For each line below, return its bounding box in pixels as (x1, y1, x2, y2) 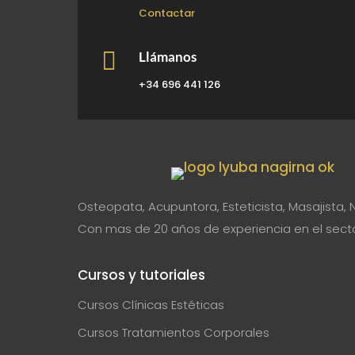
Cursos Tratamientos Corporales (78, 324, 269, 342)
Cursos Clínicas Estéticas (78, 296, 224, 313)
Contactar (139, 5, 195, 21)
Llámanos (139, 48, 197, 65)
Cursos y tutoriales (78, 265, 205, 284)
